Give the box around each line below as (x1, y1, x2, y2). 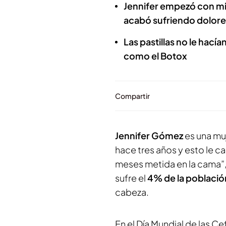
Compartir (115, 91, 150, 100)
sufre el (115, 172, 146, 184)
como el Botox (124, 50, 187, 62)
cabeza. (115, 186, 149, 198)
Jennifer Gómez (115, 130, 185, 141)
